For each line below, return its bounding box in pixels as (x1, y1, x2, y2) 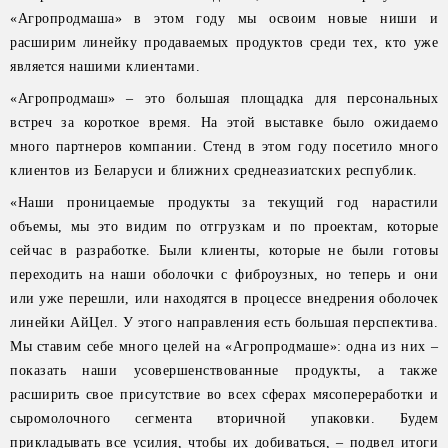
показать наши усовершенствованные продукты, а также (10, 363, 438, 378)
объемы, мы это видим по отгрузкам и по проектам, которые (10, 219, 438, 234)
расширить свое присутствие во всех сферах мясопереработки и (10, 387, 438, 402)
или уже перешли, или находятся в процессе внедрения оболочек (10, 291, 438, 306)
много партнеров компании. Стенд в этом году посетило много (10, 139, 438, 154)
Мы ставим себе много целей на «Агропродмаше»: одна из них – (10, 339, 438, 354)
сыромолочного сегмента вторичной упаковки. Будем (10, 411, 438, 426)
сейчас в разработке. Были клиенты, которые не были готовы (10, 243, 438, 258)
